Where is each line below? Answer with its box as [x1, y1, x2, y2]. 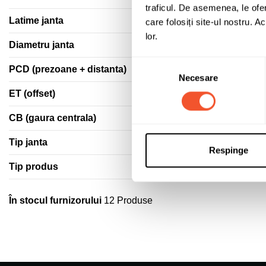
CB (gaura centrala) [9, 112, 96, 123]
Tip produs [9, 161, 58, 172]
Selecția [131, 58, 163, 69]
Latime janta [9, 15, 64, 26]
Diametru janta [9, 39, 74, 50]
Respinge [208, 145, 248, 156]
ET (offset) [9, 88, 55, 99]
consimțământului [131, 72, 201, 83]
